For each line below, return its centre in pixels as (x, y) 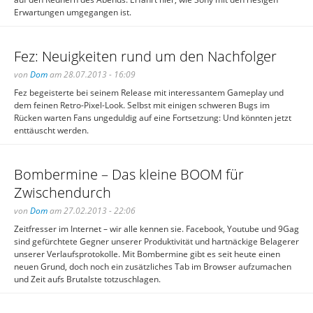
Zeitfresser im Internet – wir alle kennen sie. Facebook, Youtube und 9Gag (156, 229)
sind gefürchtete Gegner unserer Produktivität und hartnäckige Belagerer (156, 241)
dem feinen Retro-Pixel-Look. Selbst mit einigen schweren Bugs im (142, 105)
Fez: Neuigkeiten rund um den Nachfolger (145, 56)
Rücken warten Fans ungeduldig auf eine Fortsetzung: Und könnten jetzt (153, 118)
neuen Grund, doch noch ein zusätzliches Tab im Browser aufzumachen (153, 267)
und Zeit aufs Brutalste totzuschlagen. (87, 279)
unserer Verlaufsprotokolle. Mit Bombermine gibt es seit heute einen (147, 254)
